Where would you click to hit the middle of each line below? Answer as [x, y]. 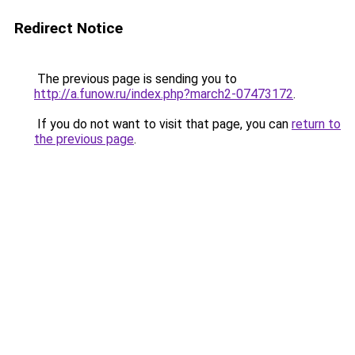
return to [316, 124]
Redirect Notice [69, 28]
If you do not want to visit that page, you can [163, 124]
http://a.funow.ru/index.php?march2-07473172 [164, 94]
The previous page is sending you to [136, 79]
